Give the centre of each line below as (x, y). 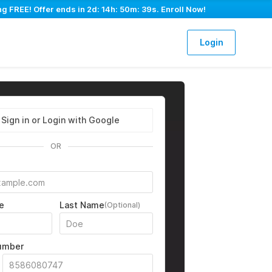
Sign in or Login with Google (60, 120)
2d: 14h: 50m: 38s (121, 9)
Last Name (82, 205)
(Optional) (122, 205)
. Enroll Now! (181, 9)
